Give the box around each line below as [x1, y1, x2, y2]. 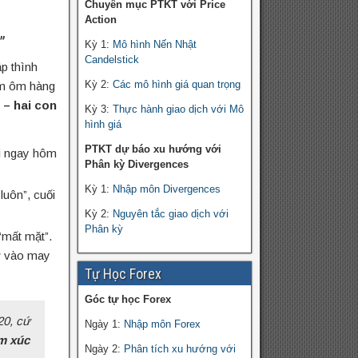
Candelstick [84, 54, 139, 66]
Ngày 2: [84, 343, 124, 356]
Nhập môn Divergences [112, 183, 221, 196]
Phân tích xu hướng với [123, 343, 236, 356]
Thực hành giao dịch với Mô [112, 103, 244, 116]
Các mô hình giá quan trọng [112, 78, 241, 91]
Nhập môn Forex [123, 318, 201, 331]
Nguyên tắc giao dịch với [112, 208, 229, 221]
